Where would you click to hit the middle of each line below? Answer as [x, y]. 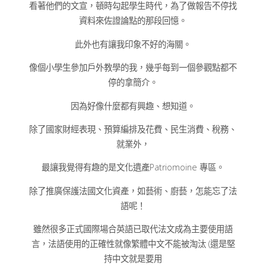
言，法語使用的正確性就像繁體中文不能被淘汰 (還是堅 [133, 244]
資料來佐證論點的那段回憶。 [133, 21]
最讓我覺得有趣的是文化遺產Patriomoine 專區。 [133, 167]
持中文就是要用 [133, 259]
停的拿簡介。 [133, 83]
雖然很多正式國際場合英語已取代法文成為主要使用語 [133, 229]
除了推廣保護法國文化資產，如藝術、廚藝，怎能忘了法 [133, 191]
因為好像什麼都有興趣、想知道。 [133, 106]
